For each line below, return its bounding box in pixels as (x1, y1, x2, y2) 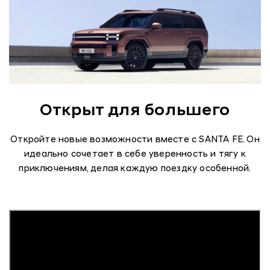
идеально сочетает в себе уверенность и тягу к (24, 150, 246, 160)
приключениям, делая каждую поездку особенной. (19, 165, 251, 174)
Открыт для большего (39, 103, 231, 120)
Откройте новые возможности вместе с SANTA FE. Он (10, 136, 260, 145)
